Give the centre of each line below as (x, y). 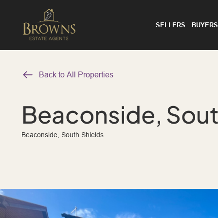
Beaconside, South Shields (63, 135)
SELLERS (170, 25)
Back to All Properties (76, 74)
